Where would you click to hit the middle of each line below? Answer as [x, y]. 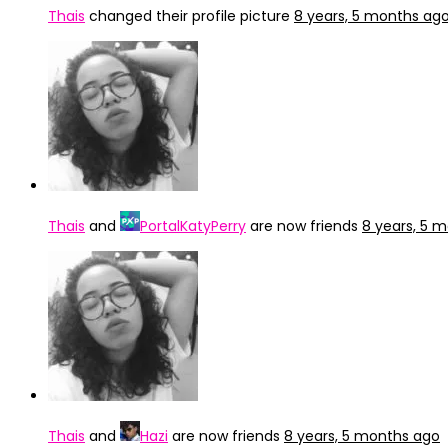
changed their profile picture [189, 16]
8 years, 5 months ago [362, 436]
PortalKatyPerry [193, 226]
